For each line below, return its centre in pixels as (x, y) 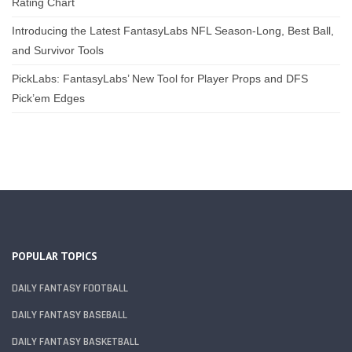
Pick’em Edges (48, 99)
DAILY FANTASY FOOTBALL (70, 289)
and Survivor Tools (58, 51)
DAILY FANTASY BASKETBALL (75, 342)
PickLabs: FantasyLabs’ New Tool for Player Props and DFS (160, 79)
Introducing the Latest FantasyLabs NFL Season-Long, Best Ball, (173, 31)
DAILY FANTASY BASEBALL (70, 315)
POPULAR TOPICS (55, 257)
